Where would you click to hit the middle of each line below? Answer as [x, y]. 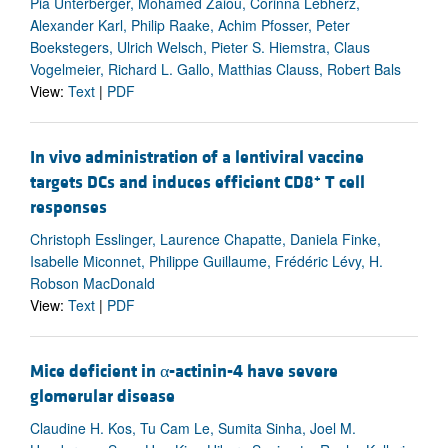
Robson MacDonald [92, 282]
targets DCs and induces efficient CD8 [172, 182]
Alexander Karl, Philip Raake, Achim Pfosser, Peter [190, 24]
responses [68, 207]
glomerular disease [102, 396]
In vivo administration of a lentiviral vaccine [197, 157]
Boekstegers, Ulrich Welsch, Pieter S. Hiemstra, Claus [200, 46]
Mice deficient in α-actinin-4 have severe [184, 371]
